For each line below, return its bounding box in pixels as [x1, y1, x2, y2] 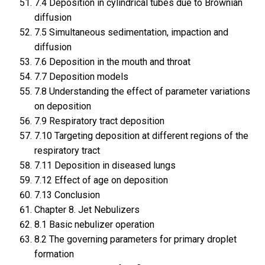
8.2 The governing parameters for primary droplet [34, 234, 237, 245]
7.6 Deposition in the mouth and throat [34, 56, 190, 68]
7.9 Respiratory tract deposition [34, 115, 164, 127]
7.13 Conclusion [34, 189, 100, 201]
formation [34, 248, 74, 260]
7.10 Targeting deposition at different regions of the [34, 130, 248, 142]
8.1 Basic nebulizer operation [34, 219, 154, 231]
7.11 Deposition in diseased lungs [34, 160, 176, 172]
